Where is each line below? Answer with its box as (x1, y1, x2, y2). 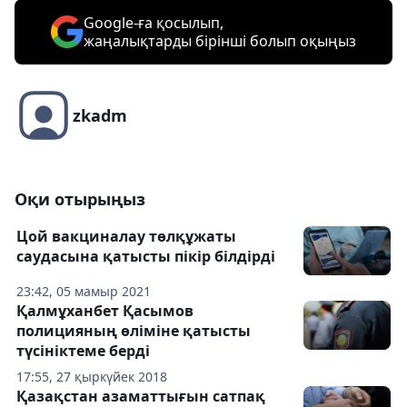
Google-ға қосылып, (84, 13, 223, 34)
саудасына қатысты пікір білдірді (16, 246, 275, 267)
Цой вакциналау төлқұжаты (16, 226, 236, 247)
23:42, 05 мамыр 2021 (16, 283, 151, 301)
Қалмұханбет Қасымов (16, 301, 194, 322)
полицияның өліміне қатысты (16, 321, 251, 342)
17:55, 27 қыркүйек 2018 (16, 368, 167, 386)
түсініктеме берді (16, 341, 150, 362)
